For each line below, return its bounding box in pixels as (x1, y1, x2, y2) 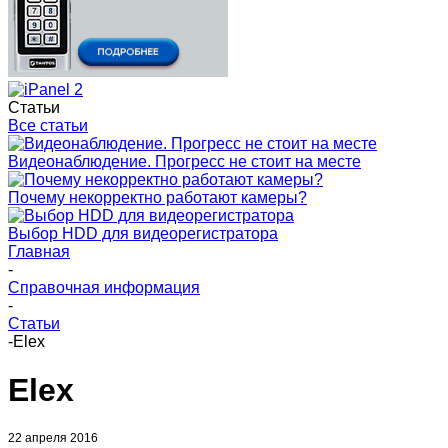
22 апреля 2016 (8, 430, 98, 445)
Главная (8, 243, 70, 260)
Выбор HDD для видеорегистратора (8, 225, 278, 242)
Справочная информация (8, 279, 200, 296)
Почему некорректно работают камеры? (8, 189, 307, 206)
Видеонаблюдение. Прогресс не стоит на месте (8, 153, 361, 170)
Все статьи (8, 117, 88, 134)
